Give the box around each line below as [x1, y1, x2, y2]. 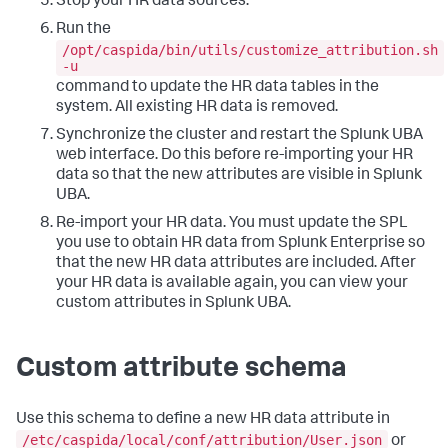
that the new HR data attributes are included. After [56, 255, 416, 272]
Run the [56, 22, 111, 39]
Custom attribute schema [16, 355, 347, 384]
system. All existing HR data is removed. [56, 99, 338, 116]
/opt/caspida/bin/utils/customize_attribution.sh [62, 41, 438, 58]
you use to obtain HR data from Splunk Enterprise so [56, 235, 425, 252]
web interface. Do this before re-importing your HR [56, 147, 413, 164]
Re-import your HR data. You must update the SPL [56, 215, 408, 232]
